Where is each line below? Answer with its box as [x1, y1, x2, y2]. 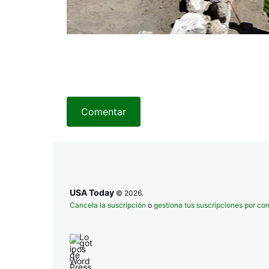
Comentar [81, 106, 126, 118]
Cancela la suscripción [70, 201, 146, 210]
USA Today [70, 187, 116, 198]
